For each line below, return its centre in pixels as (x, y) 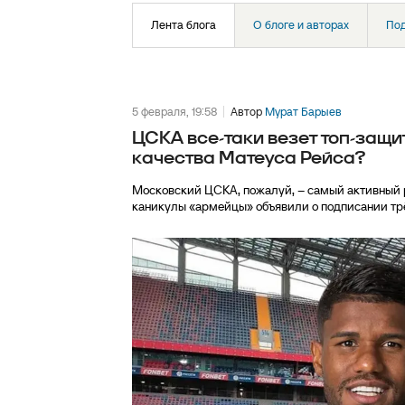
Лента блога (184, 25)
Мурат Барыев (303, 112)
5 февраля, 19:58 (174, 112)
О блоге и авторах (301, 25)
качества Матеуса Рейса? (249, 158)
